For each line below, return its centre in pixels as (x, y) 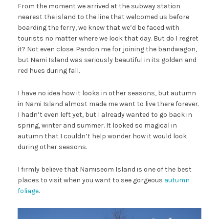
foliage (28, 191)
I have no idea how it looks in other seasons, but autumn (107, 93)
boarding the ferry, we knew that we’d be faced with (98, 28)
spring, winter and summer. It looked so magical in (97, 126)
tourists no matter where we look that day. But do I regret (108, 39)
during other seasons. (52, 147)
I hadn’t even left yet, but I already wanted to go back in (105, 115)
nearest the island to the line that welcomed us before (103, 17)
